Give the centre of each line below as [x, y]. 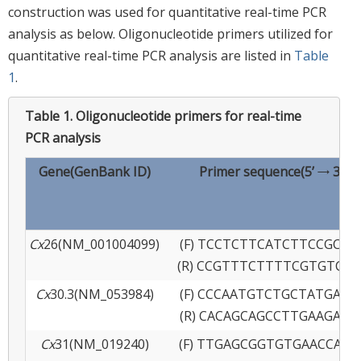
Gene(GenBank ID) [94, 171]
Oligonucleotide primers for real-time [189, 116]
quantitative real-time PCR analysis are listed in [151, 55]
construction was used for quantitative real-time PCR [167, 12]
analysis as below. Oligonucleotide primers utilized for [170, 33]
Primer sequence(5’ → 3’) [273, 171]
